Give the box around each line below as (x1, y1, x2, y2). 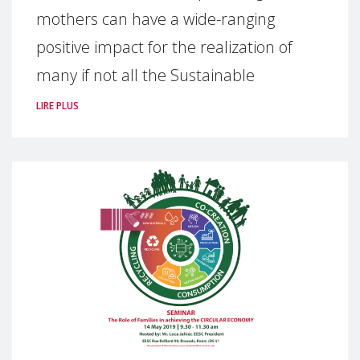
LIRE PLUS (36, 99, 79, 112)
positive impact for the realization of (36, 36, 292, 58)
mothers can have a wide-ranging (36, 8, 275, 30)
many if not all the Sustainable (36, 64, 255, 86)
